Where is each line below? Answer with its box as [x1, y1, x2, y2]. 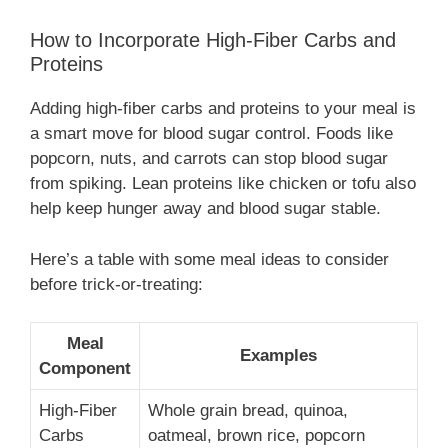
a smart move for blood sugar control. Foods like [30, 124, 393, 144]
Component [39, 359, 131, 379]
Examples [240, 346, 317, 366]
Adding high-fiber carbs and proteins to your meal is [30, 99, 416, 119]
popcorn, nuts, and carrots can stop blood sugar [30, 149, 388, 169]
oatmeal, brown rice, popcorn [148, 426, 365, 446]
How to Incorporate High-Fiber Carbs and [30, 29, 396, 52]
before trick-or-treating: [30, 274, 203, 294]
